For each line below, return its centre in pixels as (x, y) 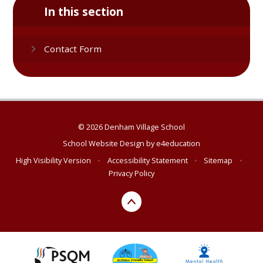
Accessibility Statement (147, 160)
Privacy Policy (131, 173)
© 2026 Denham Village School (131, 127)
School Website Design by (109, 144)
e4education (178, 144)
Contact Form (73, 49)
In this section (84, 11)
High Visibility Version (54, 160)
